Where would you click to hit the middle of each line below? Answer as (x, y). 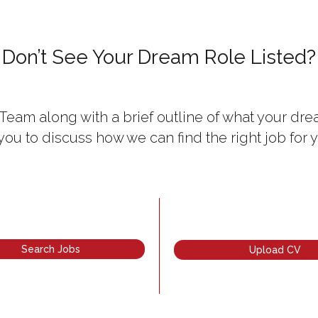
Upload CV (275, 250)
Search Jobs (50, 250)
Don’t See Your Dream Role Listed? (159, 57)
